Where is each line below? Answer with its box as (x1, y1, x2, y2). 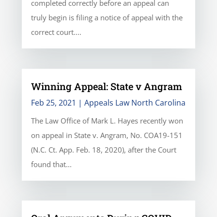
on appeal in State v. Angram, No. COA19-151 (31, 130, 183, 140)
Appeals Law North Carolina (84, 97, 186, 108)
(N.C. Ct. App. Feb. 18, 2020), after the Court (31, 144, 176, 155)
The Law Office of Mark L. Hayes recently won (31, 115, 183, 125)
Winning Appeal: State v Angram (31, 79, 182, 93)
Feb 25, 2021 (31, 97, 76, 108)
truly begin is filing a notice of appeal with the (31, 13, 183, 23)
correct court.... (31, 27, 81, 37)
